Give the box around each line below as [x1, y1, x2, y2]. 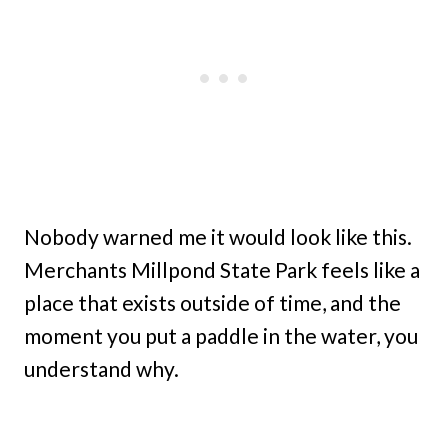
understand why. [24, 356, 179, 381]
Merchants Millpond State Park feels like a [24, 257, 420, 282]
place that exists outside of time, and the [24, 290, 401, 315]
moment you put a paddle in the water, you [24, 323, 418, 348]
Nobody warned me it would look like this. [24, 224, 412, 249]
